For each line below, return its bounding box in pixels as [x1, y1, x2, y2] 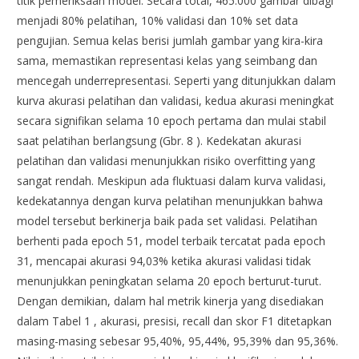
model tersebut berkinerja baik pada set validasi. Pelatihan [17, 212, 318, 228]
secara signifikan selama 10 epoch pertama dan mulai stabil [17, 112, 327, 128]
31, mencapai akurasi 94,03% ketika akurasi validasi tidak [17, 252, 312, 268]
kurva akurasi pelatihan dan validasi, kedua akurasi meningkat [17, 92, 335, 108]
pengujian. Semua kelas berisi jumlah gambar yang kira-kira [17, 32, 324, 48]
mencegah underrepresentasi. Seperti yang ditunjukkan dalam [17, 72, 337, 88]
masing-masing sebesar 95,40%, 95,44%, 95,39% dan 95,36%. [17, 333, 339, 349]
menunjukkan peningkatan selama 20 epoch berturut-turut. [17, 272, 322, 288]
